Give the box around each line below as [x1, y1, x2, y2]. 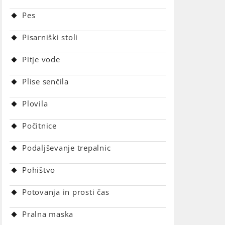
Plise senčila [22, 76, 69, 86]
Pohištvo [22, 165, 55, 175]
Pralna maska [22, 209, 73, 219]
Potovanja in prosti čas [22, 187, 109, 197]
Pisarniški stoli [22, 32, 78, 42]
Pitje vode [22, 54, 60, 64]
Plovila [22, 98, 48, 108]
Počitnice [22, 121, 57, 131]
